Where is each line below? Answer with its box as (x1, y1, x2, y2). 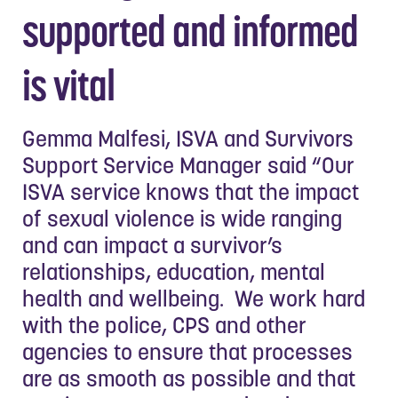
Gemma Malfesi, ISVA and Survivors (22, 123, 354, 153)
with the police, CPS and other (22, 310, 306, 339)
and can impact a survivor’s (22, 230, 283, 259)
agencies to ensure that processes (22, 337, 353, 366)
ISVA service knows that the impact (22, 177, 359, 206)
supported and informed (22, 4, 358, 58)
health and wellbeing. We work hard (22, 283, 365, 313)
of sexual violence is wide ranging (22, 203, 342, 233)
